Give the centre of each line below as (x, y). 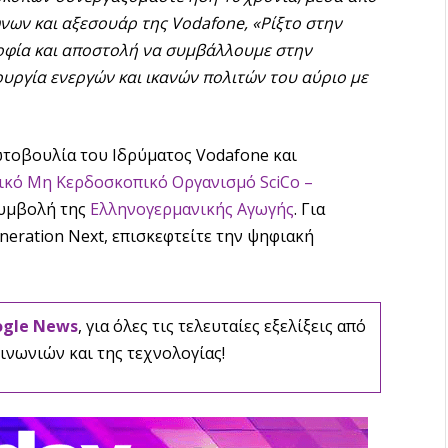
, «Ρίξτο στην (293, 22)
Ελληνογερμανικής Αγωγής (192, 209)
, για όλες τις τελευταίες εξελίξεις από (222, 326)
